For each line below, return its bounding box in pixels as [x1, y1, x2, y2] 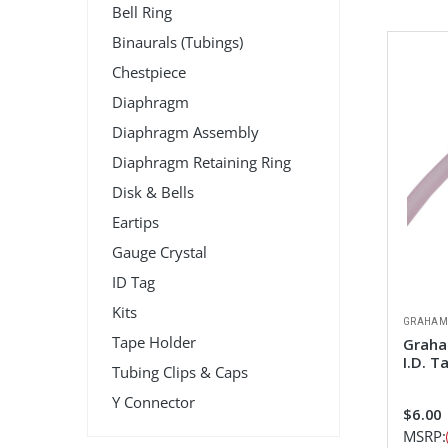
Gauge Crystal [112, 242, 207, 263]
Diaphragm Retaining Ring [112, 152, 291, 173]
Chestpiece [112, 62, 186, 83]
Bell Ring [112, 2, 172, 23]
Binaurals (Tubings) [112, 32, 243, 53]
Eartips [112, 212, 159, 233]
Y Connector [112, 392, 195, 413]
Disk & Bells [112, 182, 194, 203]
